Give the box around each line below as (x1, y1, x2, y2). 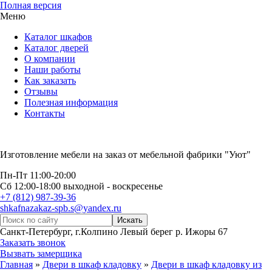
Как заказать (24, 75, 76, 86)
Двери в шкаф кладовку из (151, 259, 262, 270)
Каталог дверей (24, 42, 89, 53)
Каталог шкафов (24, 32, 92, 42)
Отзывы (24, 86, 58, 97)
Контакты (24, 108, 65, 118)
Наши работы (24, 64, 81, 75)
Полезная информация (24, 97, 118, 107)
